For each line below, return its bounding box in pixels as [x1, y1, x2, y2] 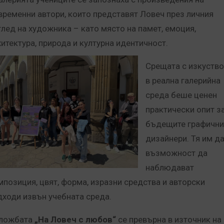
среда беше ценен [145, 90, 217, 100]
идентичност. [116, 38, 168, 48]
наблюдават [145, 162, 194, 172]
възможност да [145, 148, 207, 158]
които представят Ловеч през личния [68, 9, 213, 19]
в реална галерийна [145, 75, 220, 85]
